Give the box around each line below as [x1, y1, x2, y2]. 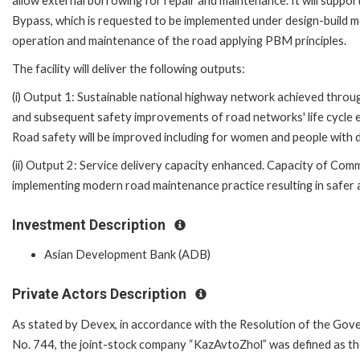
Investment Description [12, 216, 169, 233]
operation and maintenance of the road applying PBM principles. [12, 33, 346, 47]
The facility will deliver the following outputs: [12, 61, 245, 76]
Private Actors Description [12, 286, 190, 303]
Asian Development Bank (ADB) [44, 247, 211, 262]
